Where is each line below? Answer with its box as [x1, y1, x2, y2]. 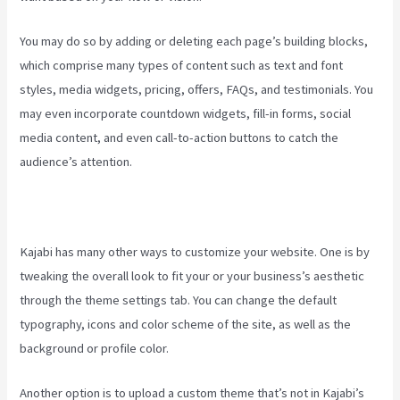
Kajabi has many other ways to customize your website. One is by [20, 243, 371, 260]
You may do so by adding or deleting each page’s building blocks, [20, 32, 369, 49]
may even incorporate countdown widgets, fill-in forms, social [20, 104, 352, 121]
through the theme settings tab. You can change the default [20, 291, 337, 308]
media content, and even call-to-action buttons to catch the [20, 129, 339, 146]
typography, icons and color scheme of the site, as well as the [20, 315, 352, 332]
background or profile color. [20, 339, 170, 356]
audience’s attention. [20, 153, 133, 170]
